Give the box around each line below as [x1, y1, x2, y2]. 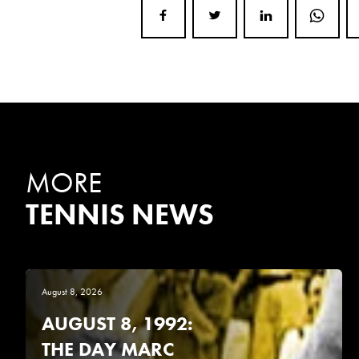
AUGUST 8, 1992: [42, 310, 193, 336]
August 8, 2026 [42, 284, 103, 298]
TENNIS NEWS [26, 196, 214, 233]
